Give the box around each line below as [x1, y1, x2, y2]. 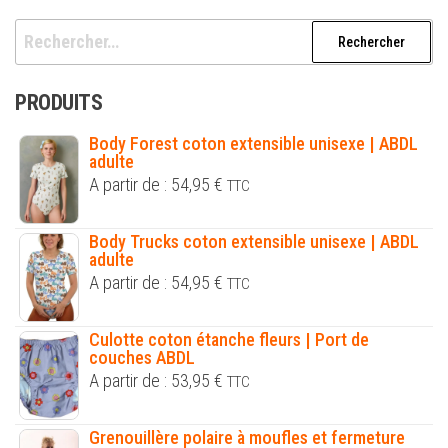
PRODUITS [15, 90, 103, 116]
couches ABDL [89, 347, 195, 369]
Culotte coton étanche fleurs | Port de [89, 329, 369, 351]
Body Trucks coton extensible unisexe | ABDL [89, 231, 419, 253]
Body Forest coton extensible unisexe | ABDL [89, 133, 418, 155]
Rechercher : [14, 21, 107, 43]
